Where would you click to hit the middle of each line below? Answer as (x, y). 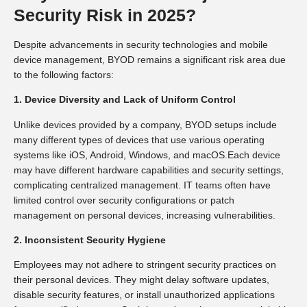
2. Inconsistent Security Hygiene (90, 240)
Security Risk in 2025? (105, 15)
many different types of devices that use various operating (139, 139)
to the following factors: (64, 74)
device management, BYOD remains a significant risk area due (150, 59)
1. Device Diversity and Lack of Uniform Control (125, 100)
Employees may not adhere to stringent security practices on (145, 265)
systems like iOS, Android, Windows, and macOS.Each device (147, 155)
